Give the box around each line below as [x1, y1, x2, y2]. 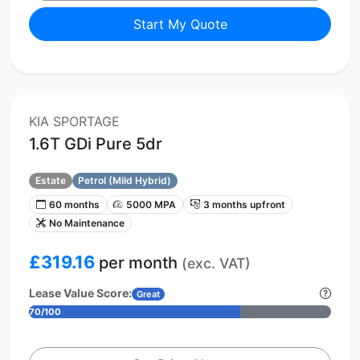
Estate [35, 174, 66, 186]
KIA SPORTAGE [29, 112, 120, 129]
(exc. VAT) [182, 254, 251, 272]
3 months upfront [202, 198, 285, 211]
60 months [48, 198, 100, 211]
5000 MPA [126, 198, 177, 211]
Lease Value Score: [29, 285, 132, 300]
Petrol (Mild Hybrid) [78, 174, 172, 186]
